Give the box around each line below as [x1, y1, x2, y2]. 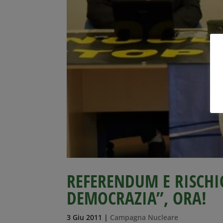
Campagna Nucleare [110, 212, 179, 222]
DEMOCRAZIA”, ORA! [67, 186, 207, 210]
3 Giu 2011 [67, 212, 103, 222]
